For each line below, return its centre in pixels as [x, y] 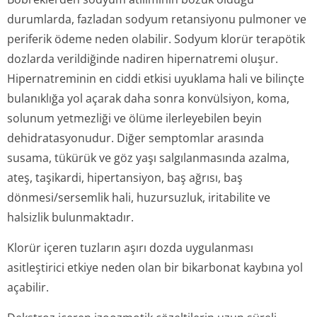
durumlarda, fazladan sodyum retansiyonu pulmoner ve [157, 19]
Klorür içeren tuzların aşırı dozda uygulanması [130, 248]
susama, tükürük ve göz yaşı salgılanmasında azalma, [148, 158]
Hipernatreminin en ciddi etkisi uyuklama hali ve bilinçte [156, 79]
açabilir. [28, 287]
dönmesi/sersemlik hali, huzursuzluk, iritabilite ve [139, 197]
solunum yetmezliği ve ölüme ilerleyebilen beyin [134, 118]
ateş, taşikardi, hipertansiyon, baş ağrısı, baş [125, 178]
